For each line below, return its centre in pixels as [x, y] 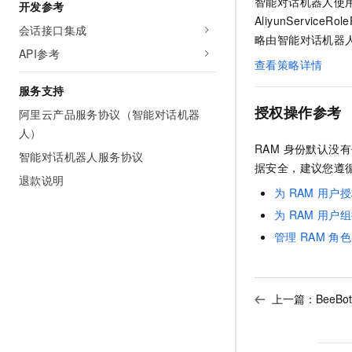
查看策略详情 [289, 65]
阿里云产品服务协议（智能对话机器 [110, 114]
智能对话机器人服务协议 [81, 156]
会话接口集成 [53, 30]
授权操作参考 [298, 113]
